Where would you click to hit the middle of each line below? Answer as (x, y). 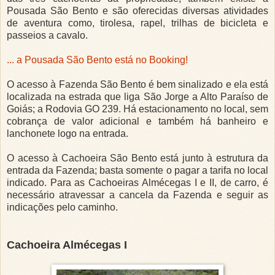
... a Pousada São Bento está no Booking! (99, 60)
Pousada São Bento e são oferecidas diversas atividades (137, 11)
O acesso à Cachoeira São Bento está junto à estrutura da (137, 158)
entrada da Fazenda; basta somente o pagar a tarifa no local (137, 171)
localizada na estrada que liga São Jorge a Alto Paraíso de (137, 97)
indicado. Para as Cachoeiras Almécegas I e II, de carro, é (137, 183)
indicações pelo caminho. (62, 207)
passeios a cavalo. (47, 36)
